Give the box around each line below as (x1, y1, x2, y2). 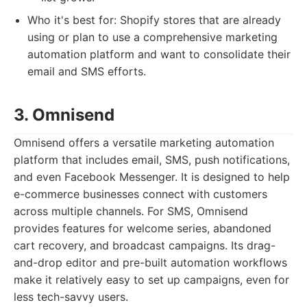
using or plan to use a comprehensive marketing (27, 30, 278, 44)
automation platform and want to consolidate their (27, 47, 291, 61)
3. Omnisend (14, 105, 114, 125)
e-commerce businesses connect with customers (14, 187, 267, 201)
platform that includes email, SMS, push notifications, (14, 153, 290, 167)
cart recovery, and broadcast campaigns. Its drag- (14, 238, 275, 252)
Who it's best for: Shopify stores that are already (27, 13, 281, 27)
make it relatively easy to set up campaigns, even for (14, 273, 289, 286)
